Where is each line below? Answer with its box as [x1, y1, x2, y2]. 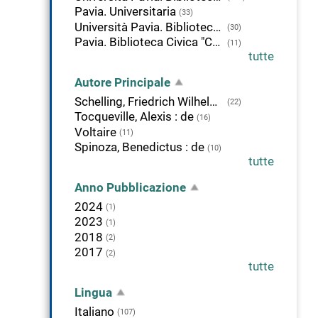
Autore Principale [75, 75, 170, 90]
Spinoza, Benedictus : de [75, 140, 204, 155]
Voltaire [75, 124, 116, 139]
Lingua [75, 285, 112, 300]
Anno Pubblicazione [75, 180, 186, 195]
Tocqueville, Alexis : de [75, 109, 194, 124]
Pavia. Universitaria [75, 4, 176, 19]
